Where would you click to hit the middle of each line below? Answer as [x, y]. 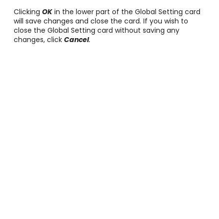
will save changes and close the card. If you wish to [101, 21]
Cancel [77, 39]
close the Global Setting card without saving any [97, 30]
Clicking [28, 11]
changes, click [39, 39]
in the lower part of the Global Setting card [126, 11]
